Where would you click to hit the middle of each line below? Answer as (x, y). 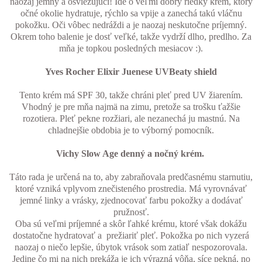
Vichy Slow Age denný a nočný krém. (131, 154)
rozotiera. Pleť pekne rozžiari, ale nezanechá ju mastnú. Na (131, 119)
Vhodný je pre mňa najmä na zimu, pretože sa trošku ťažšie (131, 107)
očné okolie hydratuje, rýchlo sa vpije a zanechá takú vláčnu (131, 13)
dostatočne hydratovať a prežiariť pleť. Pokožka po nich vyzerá (131, 236)
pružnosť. (131, 212)
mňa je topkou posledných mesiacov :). (131, 49)
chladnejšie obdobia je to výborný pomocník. (131, 130)
